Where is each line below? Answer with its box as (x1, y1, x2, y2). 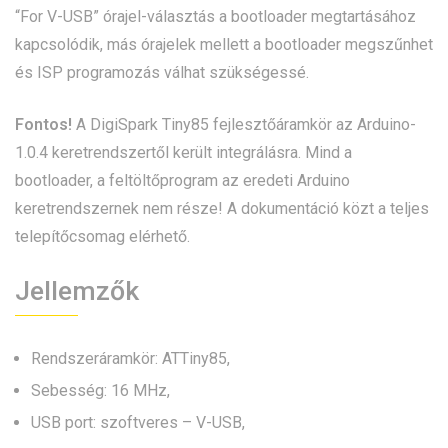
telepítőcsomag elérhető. (15, 227, 190, 247)
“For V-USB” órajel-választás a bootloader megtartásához (15, 7, 416, 27)
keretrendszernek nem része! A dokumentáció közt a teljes (15, 199, 429, 219)
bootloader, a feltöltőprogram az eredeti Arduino (15, 171, 350, 191)
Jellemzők (15, 275, 139, 308)
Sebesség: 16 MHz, (31, 381, 170, 401)
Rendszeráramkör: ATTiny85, (31, 349, 230, 369)
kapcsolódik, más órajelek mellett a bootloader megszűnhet (15, 35, 433, 55)
